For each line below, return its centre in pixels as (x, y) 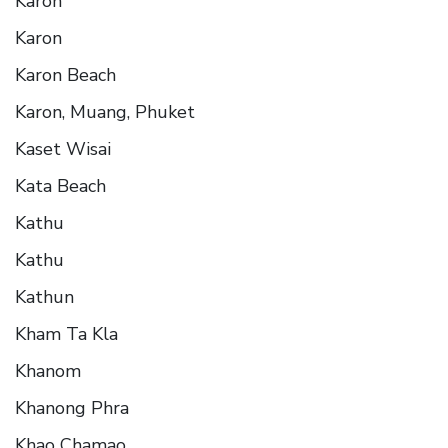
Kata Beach (60, 185)
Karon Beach (65, 74)
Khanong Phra (72, 407)
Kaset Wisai (63, 148)
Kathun (44, 296)
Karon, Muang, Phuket (105, 111)
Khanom (48, 370)
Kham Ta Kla (66, 333)
